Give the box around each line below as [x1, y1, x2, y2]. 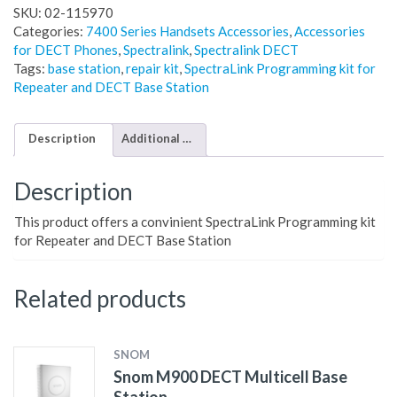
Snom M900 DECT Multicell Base [113, 367, 347, 387]
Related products [13, 284, 186, 314]
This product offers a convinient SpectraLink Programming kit [14, 214, 376, 230]
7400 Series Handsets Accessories [86, 23, 289, 40]
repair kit [126, 60, 179, 77]
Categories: [13, 23, 86, 40]
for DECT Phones [13, 42, 118, 58]
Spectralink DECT [194, 42, 299, 58]
